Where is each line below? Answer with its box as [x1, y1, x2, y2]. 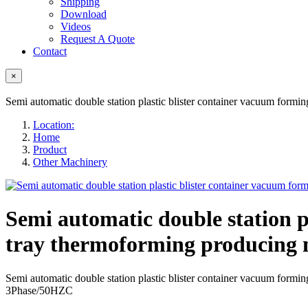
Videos [60, 21, 91, 32]
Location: [33, 119, 74, 131]
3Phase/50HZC [5, 284, 73, 296]
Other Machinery [33, 156, 107, 168]
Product [33, 144, 67, 155]
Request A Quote [60, 33, 135, 45]
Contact [33, 45, 67, 57]
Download [60, 8, 107, 20]
